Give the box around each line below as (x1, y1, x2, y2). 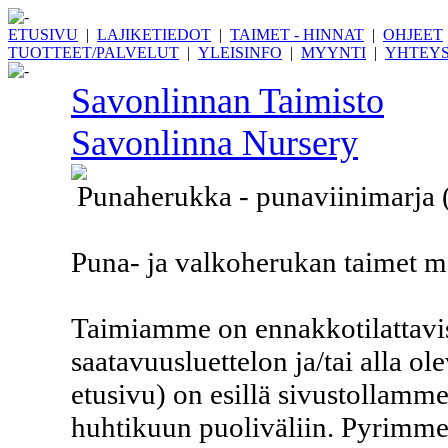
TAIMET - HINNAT (230, 26, 364, 43)
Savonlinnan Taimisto (71, 81, 384, 121)
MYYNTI (301, 44, 366, 61)
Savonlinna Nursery (71, 123, 358, 163)
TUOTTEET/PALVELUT (8, 44, 179, 61)
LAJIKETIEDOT (97, 26, 211, 43)
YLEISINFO (198, 44, 282, 61)
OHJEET (383, 26, 443, 43)
